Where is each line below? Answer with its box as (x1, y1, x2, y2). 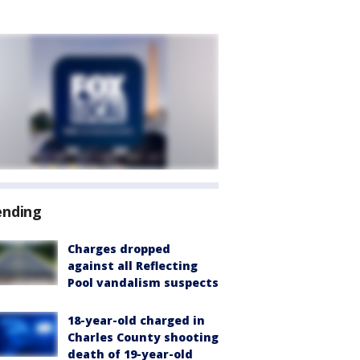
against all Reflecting (67, 258, 198, 273)
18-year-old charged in (67, 313, 205, 328)
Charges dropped (67, 241, 170, 256)
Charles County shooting (67, 329, 219, 345)
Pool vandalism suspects (67, 275, 219, 290)
